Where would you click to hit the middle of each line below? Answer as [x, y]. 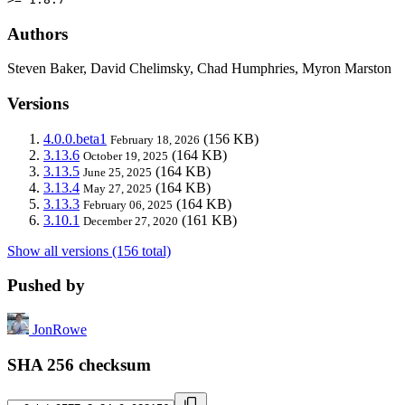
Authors [38, 33]
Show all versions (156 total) [89, 250]
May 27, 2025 [118, 188]
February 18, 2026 [155, 139]
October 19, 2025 [126, 155]
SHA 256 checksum [79, 364]
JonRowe [60, 330]
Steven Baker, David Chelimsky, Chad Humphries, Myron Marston [199, 69]
